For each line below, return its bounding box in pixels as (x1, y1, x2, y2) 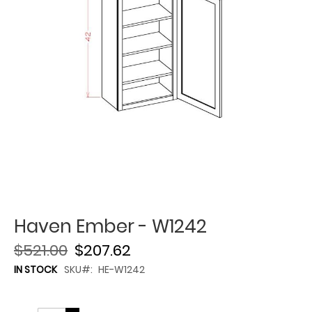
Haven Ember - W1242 (14, 214, 207, 239)
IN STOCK (14, 263, 57, 276)
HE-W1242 (98, 263, 145, 276)
